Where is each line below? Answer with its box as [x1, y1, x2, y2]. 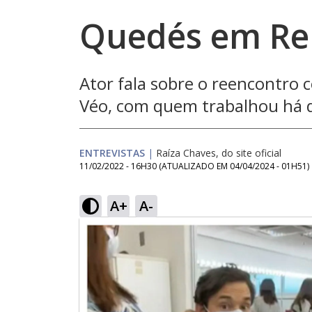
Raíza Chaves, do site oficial [156, 146, 281, 159]
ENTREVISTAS [79, 146, 145, 159]
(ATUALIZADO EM [159, 160, 230, 172]
